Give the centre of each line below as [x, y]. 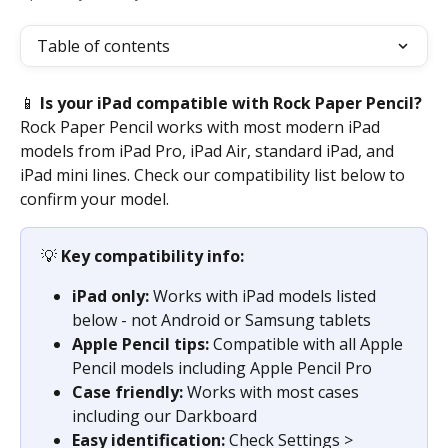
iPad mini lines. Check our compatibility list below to [214, 175]
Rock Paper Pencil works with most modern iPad [202, 127]
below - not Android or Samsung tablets [221, 320]
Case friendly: [127, 392]
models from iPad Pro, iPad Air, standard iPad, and [209, 151]
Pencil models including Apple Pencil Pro [222, 368]
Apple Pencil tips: [140, 344]
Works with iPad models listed [264, 296]
